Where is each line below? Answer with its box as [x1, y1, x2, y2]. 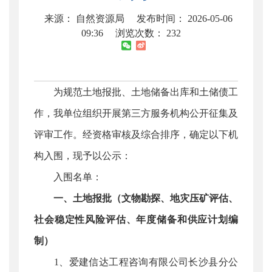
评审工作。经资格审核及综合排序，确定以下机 [34, 129, 238, 140]
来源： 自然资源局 [44, 13, 127, 24]
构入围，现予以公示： [34, 151, 131, 161]
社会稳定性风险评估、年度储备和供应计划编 [34, 214, 238, 225]
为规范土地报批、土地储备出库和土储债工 [34, 87, 238, 97]
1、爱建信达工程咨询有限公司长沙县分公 [34, 257, 238, 267]
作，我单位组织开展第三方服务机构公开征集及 [34, 108, 238, 118]
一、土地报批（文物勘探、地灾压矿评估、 [53, 193, 238, 203]
